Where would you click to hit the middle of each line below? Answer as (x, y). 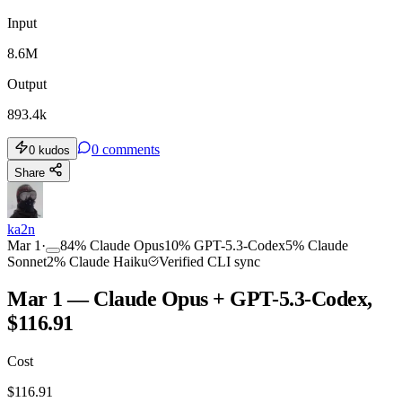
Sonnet (27, 261)
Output (27, 83)
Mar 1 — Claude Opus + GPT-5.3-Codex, (190, 299)
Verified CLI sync (210, 261)
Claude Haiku (109, 261)
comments (131, 149)
